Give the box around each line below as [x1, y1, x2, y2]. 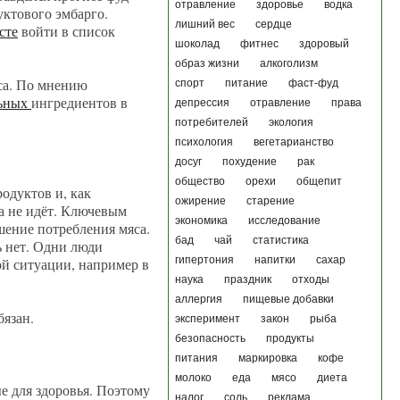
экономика [175, 214, 228, 227]
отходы [292, 273, 329, 286]
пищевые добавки [243, 293, 334, 305]
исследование [248, 214, 321, 227]
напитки [254, 254, 296, 266]
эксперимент [175, 312, 240, 325]
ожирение [175, 195, 226, 207]
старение [246, 195, 295, 207]
